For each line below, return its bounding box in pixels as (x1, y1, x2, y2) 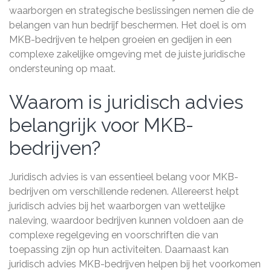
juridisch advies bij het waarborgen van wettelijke (9, 200, 225, 212)
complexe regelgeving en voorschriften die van (9, 229, 218, 241)
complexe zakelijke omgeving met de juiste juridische (9, 48, 245, 60)
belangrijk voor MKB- (9, 114, 194, 136)
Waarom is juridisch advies (9, 91, 243, 113)
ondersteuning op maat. (9, 63, 116, 74)
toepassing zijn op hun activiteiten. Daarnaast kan (9, 244, 229, 255)
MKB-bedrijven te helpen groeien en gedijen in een (9, 34, 232, 45)
